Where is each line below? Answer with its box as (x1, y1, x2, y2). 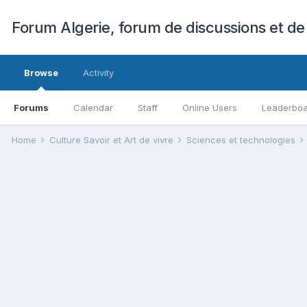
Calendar (73, 102, 113, 113)
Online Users (182, 102, 237, 113)
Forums (14, 102, 49, 113)
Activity (83, 67, 114, 78)
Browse (24, 67, 58, 78)
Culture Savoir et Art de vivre (49, 134, 176, 145)
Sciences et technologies (186, 134, 298, 145)
